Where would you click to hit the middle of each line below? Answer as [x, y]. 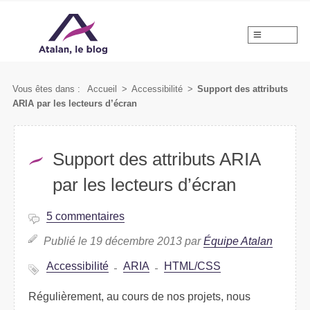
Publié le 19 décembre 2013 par [124, 241]
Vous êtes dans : [47, 89]
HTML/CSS [192, 266]
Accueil [102, 89]
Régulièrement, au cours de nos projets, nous [139, 296]
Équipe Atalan [238, 241]
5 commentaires [85, 216]
